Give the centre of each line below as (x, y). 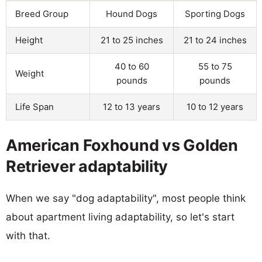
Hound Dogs (132, 13)
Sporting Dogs (215, 13)
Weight (30, 73)
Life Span (35, 106)
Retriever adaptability (87, 166)
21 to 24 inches (215, 40)
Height (29, 40)
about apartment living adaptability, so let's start (120, 217)
